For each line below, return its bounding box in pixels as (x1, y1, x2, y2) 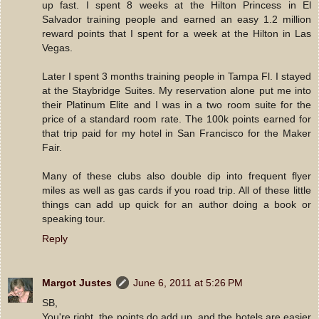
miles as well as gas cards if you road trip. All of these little (42, 184, 311, 196)
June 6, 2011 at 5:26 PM (133, 276, 243, 288)
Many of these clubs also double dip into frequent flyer (42, 169, 311, 182)
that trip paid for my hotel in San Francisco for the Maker (42, 127, 311, 139)
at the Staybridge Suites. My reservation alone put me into (42, 84, 311, 96)
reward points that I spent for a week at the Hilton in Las (42, 27, 311, 39)
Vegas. (42, 41, 73, 53)
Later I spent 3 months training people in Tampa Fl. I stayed (42, 70, 311, 82)
